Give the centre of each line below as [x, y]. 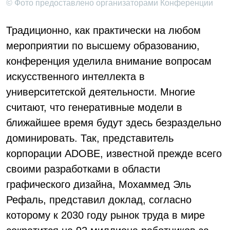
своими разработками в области [83, 169]
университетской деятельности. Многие [101, 92]
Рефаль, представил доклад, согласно [99, 200]
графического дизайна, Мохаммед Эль [99, 184]
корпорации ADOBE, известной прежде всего [114, 154]
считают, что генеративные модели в [94, 107]
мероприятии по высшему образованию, [103, 46]
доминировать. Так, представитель [90, 138]
